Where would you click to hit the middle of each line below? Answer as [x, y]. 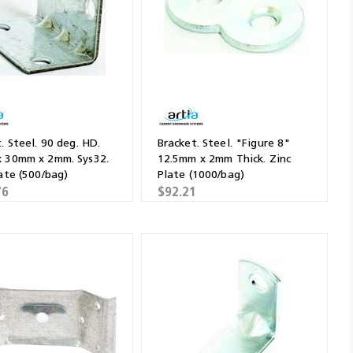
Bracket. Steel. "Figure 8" [224, 143]
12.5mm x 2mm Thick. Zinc [224, 158]
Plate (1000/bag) [201, 174]
